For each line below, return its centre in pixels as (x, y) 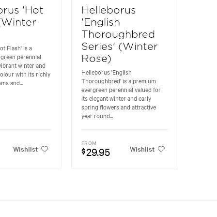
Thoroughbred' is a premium (119, 81)
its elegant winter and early (116, 98)
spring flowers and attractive (119, 107)
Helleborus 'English (107, 72)
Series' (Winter (120, 47)
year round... (97, 116)
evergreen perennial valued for (121, 89)
